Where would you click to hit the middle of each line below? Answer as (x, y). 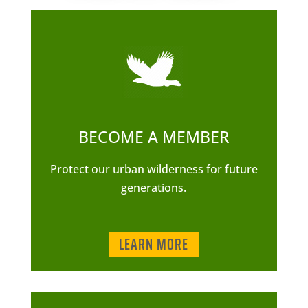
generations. (154, 188)
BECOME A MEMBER (154, 137)
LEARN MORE (154, 244)
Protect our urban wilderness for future (154, 169)
